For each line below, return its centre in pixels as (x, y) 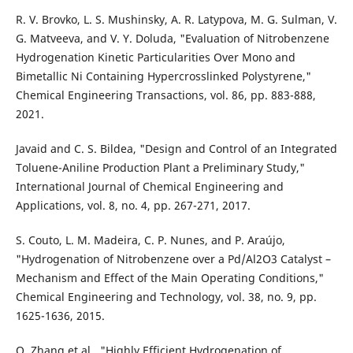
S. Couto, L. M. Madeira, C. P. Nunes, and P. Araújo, (150, 240)
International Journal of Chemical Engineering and (149, 186)
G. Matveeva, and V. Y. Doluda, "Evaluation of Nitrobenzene (172, 38)
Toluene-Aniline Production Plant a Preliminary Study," (160, 167)
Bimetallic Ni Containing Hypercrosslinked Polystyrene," (163, 76)
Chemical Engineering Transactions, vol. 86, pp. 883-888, (165, 95)
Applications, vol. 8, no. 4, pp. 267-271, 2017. (133, 205)
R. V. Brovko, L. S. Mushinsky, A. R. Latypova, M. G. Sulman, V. (176, 19)
